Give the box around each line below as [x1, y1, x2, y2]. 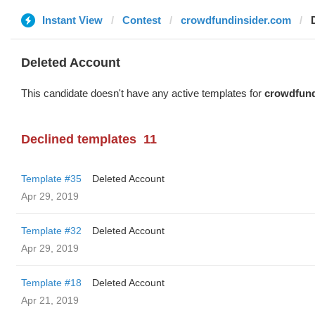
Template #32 [21, 225, 82, 236]
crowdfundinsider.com [181, 14, 291, 26]
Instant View [42, 14, 103, 26]
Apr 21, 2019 [21, 295, 79, 306]
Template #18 [21, 277, 82, 288]
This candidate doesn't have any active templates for [21, 87, 264, 99]
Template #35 [21, 173, 82, 184]
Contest [122, 14, 161, 26]
